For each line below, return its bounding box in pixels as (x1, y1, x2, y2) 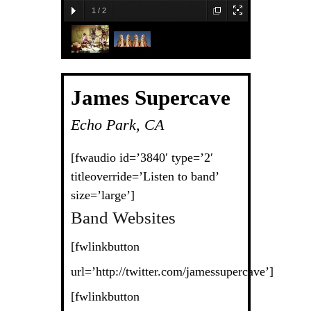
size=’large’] (70, 187, 135, 202)
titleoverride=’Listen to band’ (70, 169, 219, 183)
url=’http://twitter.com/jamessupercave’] (70, 264, 274, 278)
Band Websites (70, 208, 176, 227)
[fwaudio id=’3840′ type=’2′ (70, 150, 213, 165)
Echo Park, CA (70, 117, 164, 134)
